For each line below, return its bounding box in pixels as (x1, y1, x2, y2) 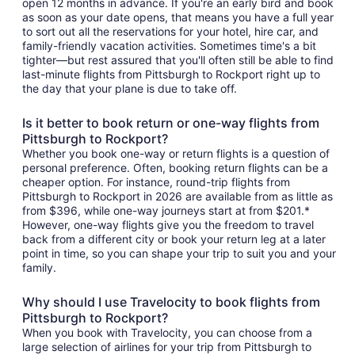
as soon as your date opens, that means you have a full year (22, 10, 334, 25)
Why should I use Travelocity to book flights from (22, 294, 320, 311)
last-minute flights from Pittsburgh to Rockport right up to (22, 67, 320, 82)
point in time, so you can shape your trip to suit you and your (22, 246, 336, 261)
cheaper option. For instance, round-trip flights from (22, 175, 290, 189)
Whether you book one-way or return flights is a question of (22, 147, 330, 161)
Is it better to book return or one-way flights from (22, 115, 319, 132)
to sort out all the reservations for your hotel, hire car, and (22, 25, 319, 39)
